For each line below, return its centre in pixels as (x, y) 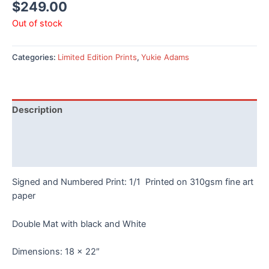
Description (37, 110)
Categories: (35, 57)
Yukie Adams (165, 57)
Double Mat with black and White (79, 224)
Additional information (60, 132)
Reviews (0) (38, 155)
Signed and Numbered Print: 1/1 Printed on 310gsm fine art (133, 182)
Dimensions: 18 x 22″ (56, 251)
